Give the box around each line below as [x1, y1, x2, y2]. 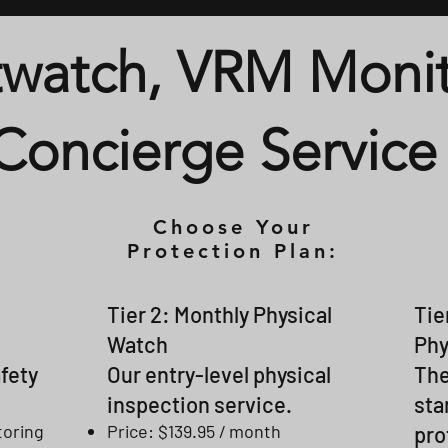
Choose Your [152, 215, 314, 239]
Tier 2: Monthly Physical [107, 301, 332, 327]
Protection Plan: [127, 239, 339, 263]
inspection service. [107, 391, 292, 417]
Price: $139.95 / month [107, 420, 281, 442]
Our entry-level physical [107, 361, 331, 387]
